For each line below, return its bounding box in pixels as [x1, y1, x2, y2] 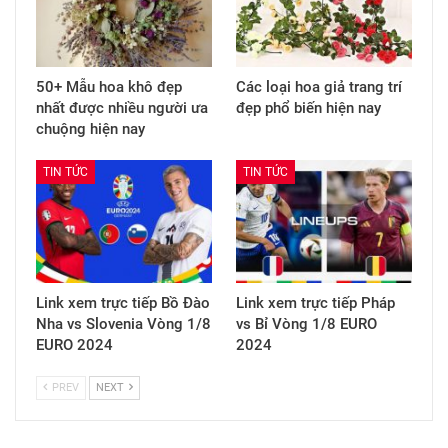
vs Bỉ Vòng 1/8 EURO [236, 314, 377, 333]
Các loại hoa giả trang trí [236, 77, 402, 96]
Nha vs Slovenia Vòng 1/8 [36, 314, 211, 333]
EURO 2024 [36, 335, 113, 354]
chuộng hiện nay [36, 119, 145, 138]
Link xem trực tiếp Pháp [236, 293, 395, 312]
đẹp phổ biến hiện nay [236, 98, 381, 117]
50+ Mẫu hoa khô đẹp [36, 77, 182, 96]
